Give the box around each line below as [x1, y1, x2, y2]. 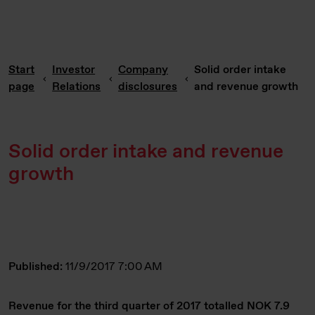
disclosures [118, 79, 178, 94]
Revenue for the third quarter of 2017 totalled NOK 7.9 [8, 299, 290, 314]
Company [118, 63, 169, 77]
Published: [8, 259, 65, 274]
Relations [52, 79, 101, 94]
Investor [52, 63, 96, 77]
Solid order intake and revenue [8, 139, 283, 165]
